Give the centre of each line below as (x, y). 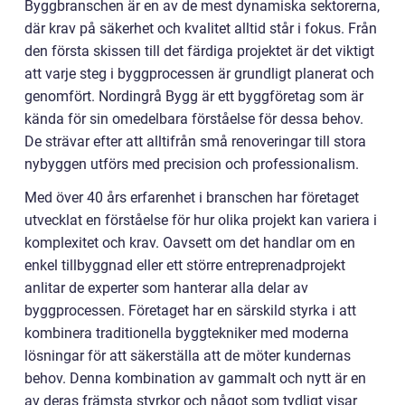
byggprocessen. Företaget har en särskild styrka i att (190, 311)
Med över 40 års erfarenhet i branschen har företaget (192, 198)
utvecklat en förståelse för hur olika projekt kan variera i (201, 220)
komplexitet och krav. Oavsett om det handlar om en (190, 243)
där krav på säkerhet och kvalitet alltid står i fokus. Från (201, 28)
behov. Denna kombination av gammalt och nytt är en (195, 378)
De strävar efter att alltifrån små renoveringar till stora (195, 141)
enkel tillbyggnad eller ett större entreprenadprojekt (185, 265)
